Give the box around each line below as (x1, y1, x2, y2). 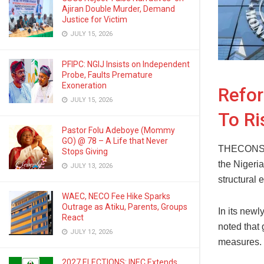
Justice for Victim (62, 15, 127, 24)
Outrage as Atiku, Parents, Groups (62, 202, 187, 212)
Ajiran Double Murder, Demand (62, 4, 175, 14)
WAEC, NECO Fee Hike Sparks (62, 192, 170, 201)
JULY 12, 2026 (68, 228, 113, 236)
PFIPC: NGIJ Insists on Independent (62, 60, 190, 69)
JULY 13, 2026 (68, 162, 113, 170)
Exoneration (62, 81, 107, 90)
